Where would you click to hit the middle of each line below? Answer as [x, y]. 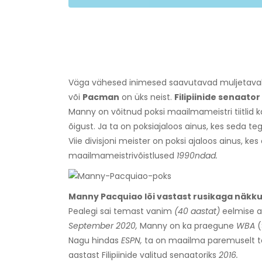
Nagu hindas [95, 241]
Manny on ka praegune [187, 226]
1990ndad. [197, 156]
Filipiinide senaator [217, 97]
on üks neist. [147, 97]
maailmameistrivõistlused [123, 156]
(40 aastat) [197, 211]
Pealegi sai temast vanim [121, 211]
